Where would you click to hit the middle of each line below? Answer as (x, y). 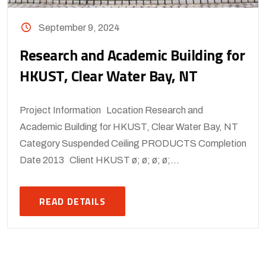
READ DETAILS (72, 201)
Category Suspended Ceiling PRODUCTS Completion (133, 143)
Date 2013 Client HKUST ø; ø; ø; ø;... (99, 160)
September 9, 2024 (80, 27)
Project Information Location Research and (111, 110)
